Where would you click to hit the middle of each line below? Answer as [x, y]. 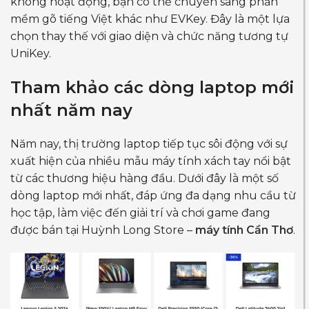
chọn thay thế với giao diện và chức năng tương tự [149, 36]
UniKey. [31, 53]
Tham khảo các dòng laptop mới [152, 87]
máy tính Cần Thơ [244, 230]
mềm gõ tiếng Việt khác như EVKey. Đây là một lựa [150, 19]
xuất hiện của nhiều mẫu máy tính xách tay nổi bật [151, 161]
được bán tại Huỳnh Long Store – [103, 230]
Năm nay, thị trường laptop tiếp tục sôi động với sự [149, 143]
